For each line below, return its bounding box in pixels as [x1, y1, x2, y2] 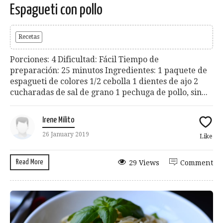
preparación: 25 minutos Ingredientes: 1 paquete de [10, 65, 207, 75]
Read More [16, 158, 43, 166]
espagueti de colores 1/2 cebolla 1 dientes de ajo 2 [10, 76, 198, 86]
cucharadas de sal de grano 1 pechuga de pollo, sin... [10, 87, 208, 97]
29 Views [129, 158, 159, 167]
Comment [180, 158, 213, 167]
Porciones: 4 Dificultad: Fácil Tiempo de [10, 54, 159, 64]
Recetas [18, 33, 39, 40]
